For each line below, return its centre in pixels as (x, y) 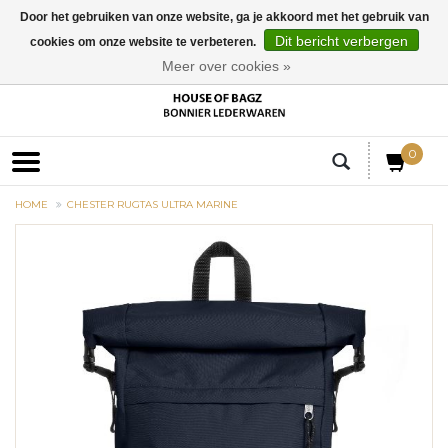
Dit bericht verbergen (341, 41)
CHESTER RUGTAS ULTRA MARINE (152, 205)
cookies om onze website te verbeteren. (144, 42)
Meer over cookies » (226, 66)
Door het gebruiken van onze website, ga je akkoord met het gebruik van (224, 17)
